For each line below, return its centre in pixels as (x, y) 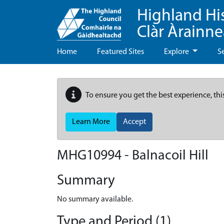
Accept (134, 122)
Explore (177, 52)
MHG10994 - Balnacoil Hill (133, 156)
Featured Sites (120, 52)
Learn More (91, 122)
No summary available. (95, 199)
